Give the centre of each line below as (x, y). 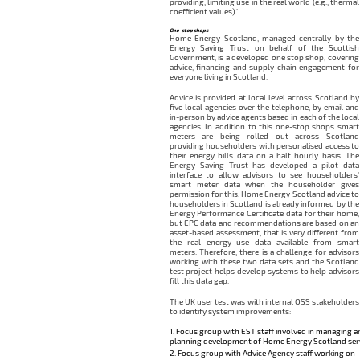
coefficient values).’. (204, 12)
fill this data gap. (199, 280)
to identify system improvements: (230, 311)
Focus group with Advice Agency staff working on (266, 353)
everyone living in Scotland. (218, 77)
